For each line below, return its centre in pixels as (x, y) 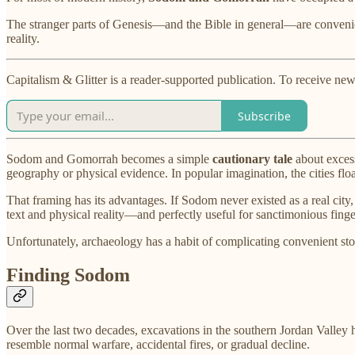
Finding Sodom (68, 275)
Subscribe (264, 116)
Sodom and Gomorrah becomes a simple (109, 159)
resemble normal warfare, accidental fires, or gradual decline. (158, 344)
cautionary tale (252, 159)
